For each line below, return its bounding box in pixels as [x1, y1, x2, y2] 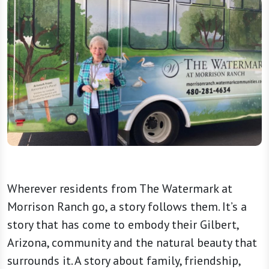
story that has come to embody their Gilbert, [7, 217, 238, 233]
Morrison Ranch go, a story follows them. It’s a [7, 199, 247, 215]
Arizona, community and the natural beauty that [7, 235, 257, 251]
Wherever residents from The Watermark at [7, 181, 232, 197]
